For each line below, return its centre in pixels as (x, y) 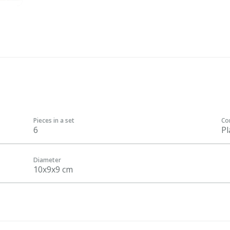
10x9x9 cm (53, 169)
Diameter (47, 160)
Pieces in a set (54, 120)
